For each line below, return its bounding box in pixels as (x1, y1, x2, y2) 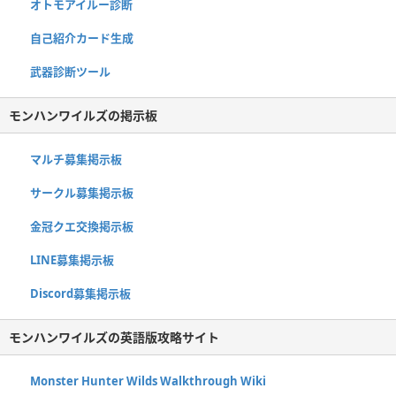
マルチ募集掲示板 (30, 151, 122, 168)
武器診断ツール (30, 64, 110, 80)
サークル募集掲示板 (30, 185, 133, 202)
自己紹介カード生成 (30, 30, 133, 47)
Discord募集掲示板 (30, 286, 131, 302)
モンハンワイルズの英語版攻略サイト (9, 329, 219, 346)
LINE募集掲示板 (30, 252, 114, 269)
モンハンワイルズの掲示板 (9, 107, 157, 125)
